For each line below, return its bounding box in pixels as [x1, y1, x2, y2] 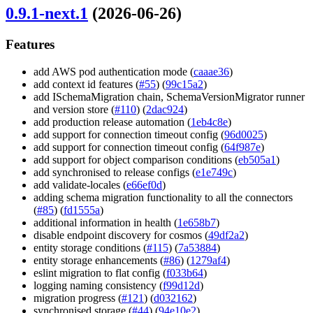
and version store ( [34, 103, 115, 115]
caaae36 [194, 65, 229, 78]
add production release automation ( [34, 115, 191, 128]
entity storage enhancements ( [34, 254, 163, 266]
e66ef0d [126, 178, 162, 191]
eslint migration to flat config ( [34, 266, 166, 279]
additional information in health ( [34, 216, 177, 228]
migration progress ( [34, 291, 122, 304]
